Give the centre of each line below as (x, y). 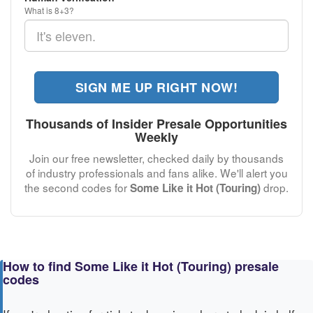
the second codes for (77, 187)
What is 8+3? (49, 10)
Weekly (156, 137)
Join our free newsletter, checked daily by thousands (156, 158)
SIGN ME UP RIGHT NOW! (156, 87)
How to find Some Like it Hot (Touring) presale (141, 266)
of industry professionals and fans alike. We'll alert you (156, 173)
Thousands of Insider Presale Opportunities (156, 124)
